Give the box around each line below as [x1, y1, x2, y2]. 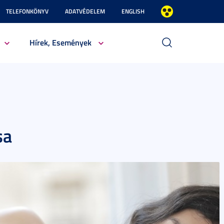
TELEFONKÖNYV [6, 7, 48, 15]
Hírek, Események [29, 36, 91, 48]
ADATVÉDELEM [65, 7, 105, 15]
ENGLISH [121, 7, 144, 15]
